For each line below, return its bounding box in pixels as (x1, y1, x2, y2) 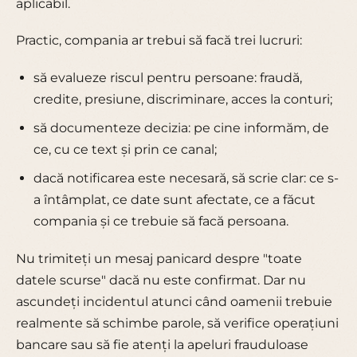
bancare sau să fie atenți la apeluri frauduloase (16, 336, 308, 352)
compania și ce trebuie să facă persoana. (33, 214, 288, 229)
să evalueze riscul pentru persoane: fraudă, (33, 69, 302, 85)
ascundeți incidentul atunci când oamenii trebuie (16, 293, 332, 309)
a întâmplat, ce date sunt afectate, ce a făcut (33, 192, 316, 208)
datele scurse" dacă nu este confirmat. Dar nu (16, 272, 306, 288)
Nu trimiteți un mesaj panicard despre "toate (16, 250, 302, 266)
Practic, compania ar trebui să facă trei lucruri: (16, 33, 302, 49)
